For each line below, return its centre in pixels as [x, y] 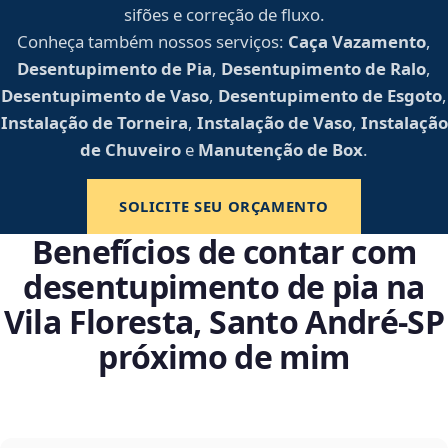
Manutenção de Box [280, 150]
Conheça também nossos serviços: [150, 42]
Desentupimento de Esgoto [330, 96]
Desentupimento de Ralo [323, 69]
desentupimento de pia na [224, 287]
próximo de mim [224, 357]
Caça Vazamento [357, 42]
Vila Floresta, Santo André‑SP [224, 322]
